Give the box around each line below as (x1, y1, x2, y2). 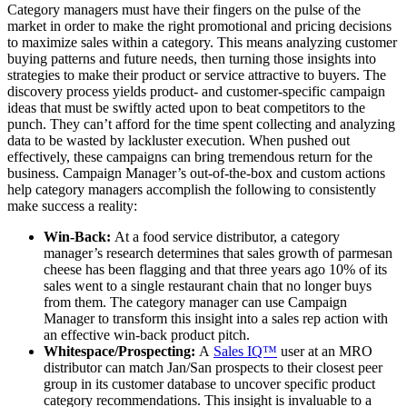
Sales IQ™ (213, 342, 277, 359)
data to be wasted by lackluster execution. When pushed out (7, 132, 350, 148)
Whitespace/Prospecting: (44, 342, 195, 359)
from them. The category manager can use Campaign (44, 293, 347, 310)
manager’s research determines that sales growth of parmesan (44, 244, 392, 261)
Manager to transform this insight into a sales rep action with (44, 310, 388, 326)
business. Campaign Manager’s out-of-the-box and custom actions (7, 164, 385, 181)
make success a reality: (7, 197, 141, 213)
